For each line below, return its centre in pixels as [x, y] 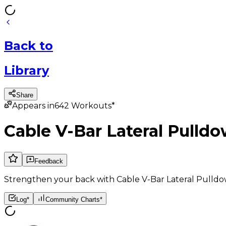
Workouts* [93, 105]
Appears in [33, 105]
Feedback [49, 161]
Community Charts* [74, 199]
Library [26, 70]
